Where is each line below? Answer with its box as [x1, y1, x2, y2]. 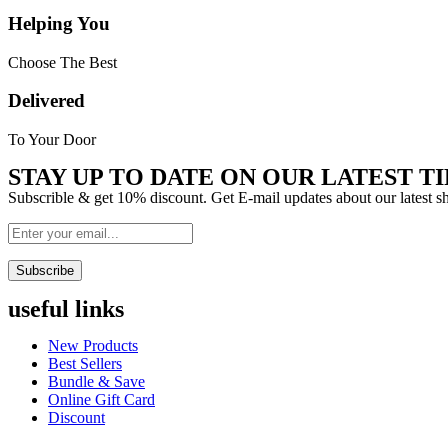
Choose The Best [8, 53, 117, 71]
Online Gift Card [48, 391, 155, 409]
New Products [48, 337, 138, 355]
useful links [8, 296, 124, 323]
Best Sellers [48, 355, 122, 373]
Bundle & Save [48, 373, 145, 391]
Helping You [8, 12, 110, 34]
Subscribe [16, 263, 74, 279]
